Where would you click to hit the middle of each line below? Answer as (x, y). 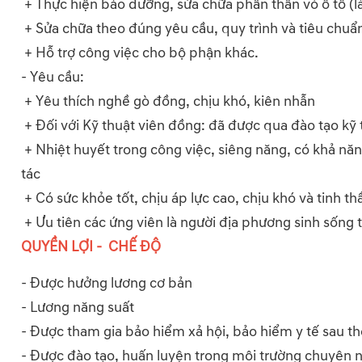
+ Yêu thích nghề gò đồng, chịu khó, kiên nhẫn (168, 101)
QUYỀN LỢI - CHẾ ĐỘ (91, 246)
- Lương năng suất (78, 307)
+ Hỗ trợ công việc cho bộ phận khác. (140, 53)
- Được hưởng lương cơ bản (107, 283)
